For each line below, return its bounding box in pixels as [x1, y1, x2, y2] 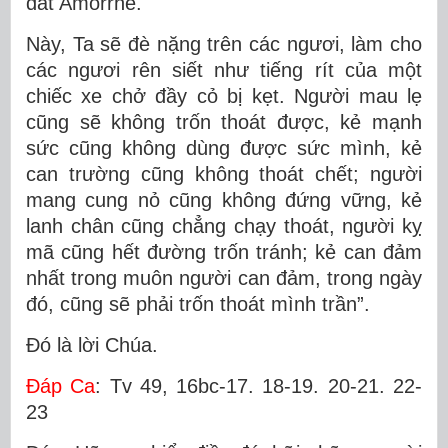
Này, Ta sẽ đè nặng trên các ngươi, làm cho [26, 33, 422, 55]
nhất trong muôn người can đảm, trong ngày [26, 267, 422, 289]
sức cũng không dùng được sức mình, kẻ [26, 137, 422, 159]
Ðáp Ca [26, 375, 96, 397]
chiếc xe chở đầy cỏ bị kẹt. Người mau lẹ [26, 85, 422, 107]
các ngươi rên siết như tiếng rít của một [26, 59, 422, 81]
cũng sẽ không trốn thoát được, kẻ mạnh [26, 111, 422, 133]
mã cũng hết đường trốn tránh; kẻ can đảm [26, 241, 422, 263]
